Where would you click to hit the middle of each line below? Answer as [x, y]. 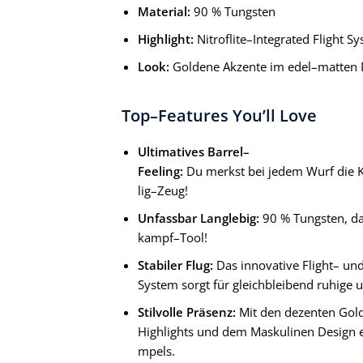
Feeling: [160, 171]
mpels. [156, 351]
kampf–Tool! [173, 238]
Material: [164, 12]
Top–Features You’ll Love [219, 116]
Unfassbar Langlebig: [199, 218]
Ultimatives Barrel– [194, 152]
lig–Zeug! [163, 191]
